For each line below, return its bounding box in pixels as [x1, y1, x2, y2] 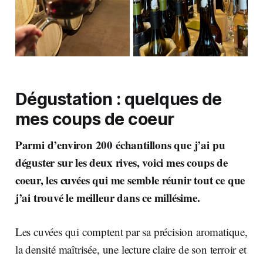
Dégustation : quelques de [15, 88, 222, 109]
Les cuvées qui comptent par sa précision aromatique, [15, 224, 248, 239]
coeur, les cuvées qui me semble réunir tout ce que [15, 171, 245, 188]
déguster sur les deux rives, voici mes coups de [15, 154, 228, 170]
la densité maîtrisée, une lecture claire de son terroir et [15, 241, 247, 257]
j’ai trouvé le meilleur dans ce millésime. [15, 189, 200, 205]
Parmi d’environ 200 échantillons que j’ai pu [15, 136, 225, 153]
